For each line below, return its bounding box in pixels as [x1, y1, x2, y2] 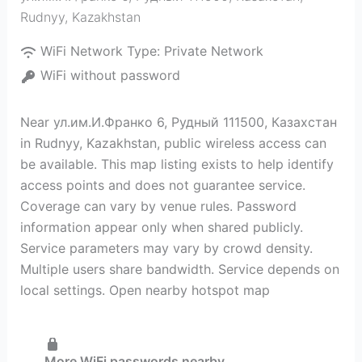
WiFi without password [40, 67, 180, 83]
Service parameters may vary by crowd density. [19, 240, 313, 256]
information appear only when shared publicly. [19, 219, 303, 235]
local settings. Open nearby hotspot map [19, 282, 270, 298]
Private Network [163, 43, 263, 59]
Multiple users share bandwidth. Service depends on [19, 261, 339, 277]
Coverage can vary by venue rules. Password [19, 198, 297, 214]
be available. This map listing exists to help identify [19, 156, 334, 172]
